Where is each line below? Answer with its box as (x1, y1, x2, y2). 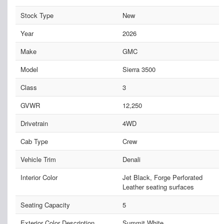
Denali (122, 154, 140, 164)
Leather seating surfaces (122, 182, 194, 192)
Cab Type (20, 136, 48, 146)
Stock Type (20, 10, 53, 20)
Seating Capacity (20, 200, 70, 210)
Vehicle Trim (20, 154, 56, 164)
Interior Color (20, 172, 57, 182)
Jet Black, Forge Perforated (122, 172, 202, 182)
